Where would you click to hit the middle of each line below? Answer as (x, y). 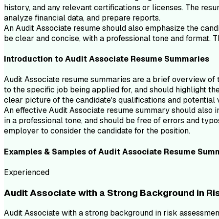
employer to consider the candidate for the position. (97, 131)
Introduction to (34, 59)
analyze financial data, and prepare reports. (82, 18)
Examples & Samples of (51, 152)
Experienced (27, 172)
